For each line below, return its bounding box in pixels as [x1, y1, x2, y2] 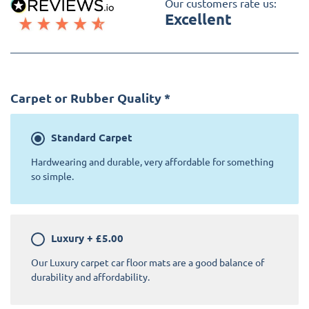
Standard [51, 130, 96, 144]
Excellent [165, 9, 232, 28]
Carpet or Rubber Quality [10, 89, 161, 106]
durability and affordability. [31, 270, 150, 283]
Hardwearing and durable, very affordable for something [31, 154, 274, 168]
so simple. [31, 169, 74, 182]
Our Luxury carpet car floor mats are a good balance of [31, 255, 264, 268]
